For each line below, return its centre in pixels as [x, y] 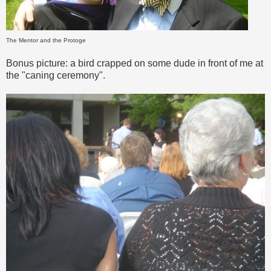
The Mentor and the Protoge [46, 41]
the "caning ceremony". [56, 76]
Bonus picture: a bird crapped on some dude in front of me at [135, 64]
